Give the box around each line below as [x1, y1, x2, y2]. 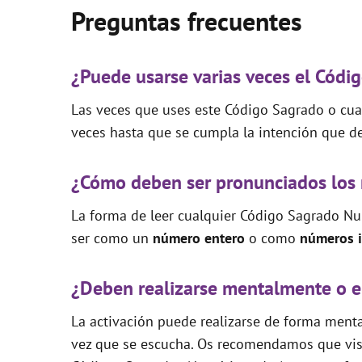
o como [249, 228, 300, 247]
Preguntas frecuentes [71, 3, 302, 38]
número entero [153, 228, 249, 247]
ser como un [71, 228, 153, 247]
